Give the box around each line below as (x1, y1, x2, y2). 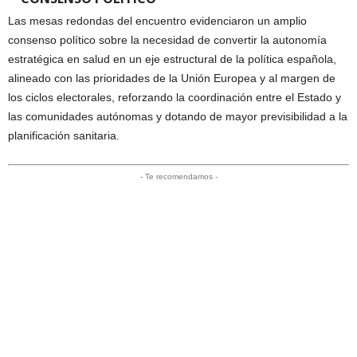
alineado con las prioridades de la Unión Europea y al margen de (8, 71, 335, 84)
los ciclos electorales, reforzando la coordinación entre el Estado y (8, 90, 341, 104)
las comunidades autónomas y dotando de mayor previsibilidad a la (8, 109, 347, 123)
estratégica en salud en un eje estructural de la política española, (8, 52, 336, 65)
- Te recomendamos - (139, 171, 218, 181)
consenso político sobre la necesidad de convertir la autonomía (8, 33, 327, 46)
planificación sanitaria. (8, 128, 120, 142)
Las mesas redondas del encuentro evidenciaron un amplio (8, 14, 307, 27)
